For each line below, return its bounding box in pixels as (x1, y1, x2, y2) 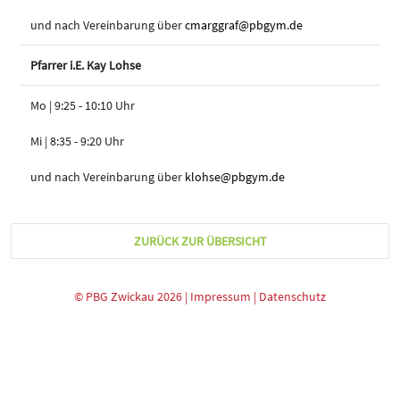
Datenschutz (259, 288, 326, 305)
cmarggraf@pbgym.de (185, 17, 303, 34)
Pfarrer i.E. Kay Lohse (30, 57, 141, 74)
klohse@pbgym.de (185, 169, 285, 186)
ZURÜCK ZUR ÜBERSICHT (133, 233, 267, 250)
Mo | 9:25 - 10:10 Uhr (30, 97, 135, 114)
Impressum (190, 288, 251, 305)
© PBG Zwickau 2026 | (74, 288, 190, 305)
